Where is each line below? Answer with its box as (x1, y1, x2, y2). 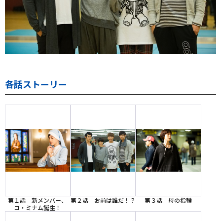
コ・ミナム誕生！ (14, 203, 62, 212)
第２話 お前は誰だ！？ (70, 195, 136, 204)
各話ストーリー (5, 77, 67, 90)
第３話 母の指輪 (145, 195, 192, 204)
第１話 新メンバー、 (8, 195, 68, 204)
